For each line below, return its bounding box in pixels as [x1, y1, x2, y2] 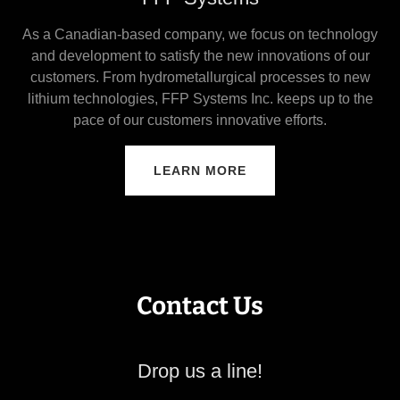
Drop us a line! [137, 359, 262, 382]
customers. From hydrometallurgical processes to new [29, 69, 371, 85]
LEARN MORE [154, 162, 246, 178]
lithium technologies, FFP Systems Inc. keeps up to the [27, 90, 373, 106]
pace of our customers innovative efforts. [73, 112, 327, 128]
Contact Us [137, 290, 263, 321]
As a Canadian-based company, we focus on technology [22, 26, 378, 42]
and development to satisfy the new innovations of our [30, 47, 370, 63]
